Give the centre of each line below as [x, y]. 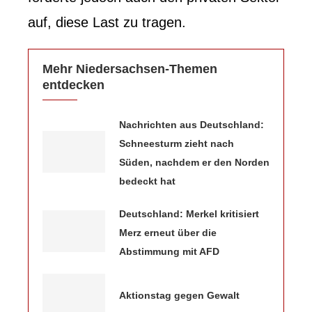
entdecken [73, 85]
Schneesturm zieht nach [177, 143]
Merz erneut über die [168, 232]
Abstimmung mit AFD [169, 251]
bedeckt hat [147, 181]
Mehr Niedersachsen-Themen [130, 69]
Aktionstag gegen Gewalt [179, 296]
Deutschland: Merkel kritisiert [189, 213]
